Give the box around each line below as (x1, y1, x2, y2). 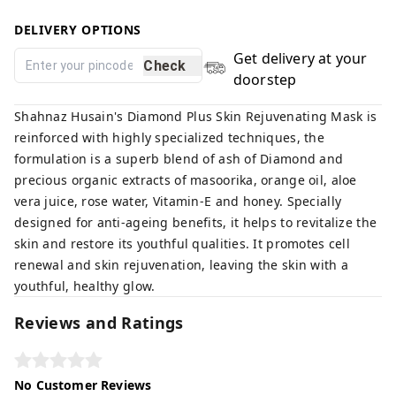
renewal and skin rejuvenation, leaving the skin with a (14, 256, 349, 273)
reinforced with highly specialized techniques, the (14, 129, 324, 146)
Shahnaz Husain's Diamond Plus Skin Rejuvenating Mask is (14, 108, 377, 125)
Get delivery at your (232, 49, 368, 68)
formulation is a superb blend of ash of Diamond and (14, 150, 344, 167)
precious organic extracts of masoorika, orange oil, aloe (14, 171, 357, 188)
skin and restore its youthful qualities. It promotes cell (14, 235, 350, 252)
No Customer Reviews (14, 377, 152, 393)
